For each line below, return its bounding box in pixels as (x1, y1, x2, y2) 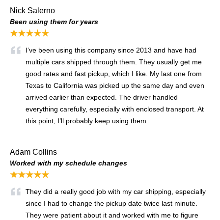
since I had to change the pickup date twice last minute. (26, 199, 197, 207)
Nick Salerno (10, 6, 55, 15)
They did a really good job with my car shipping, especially (26, 187, 206, 195)
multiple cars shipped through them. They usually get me (26, 57, 202, 66)
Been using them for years (10, 17, 98, 26)
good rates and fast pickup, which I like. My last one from (26, 69, 202, 78)
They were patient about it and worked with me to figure (26, 211, 198, 219)
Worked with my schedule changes (10, 159, 127, 167)
